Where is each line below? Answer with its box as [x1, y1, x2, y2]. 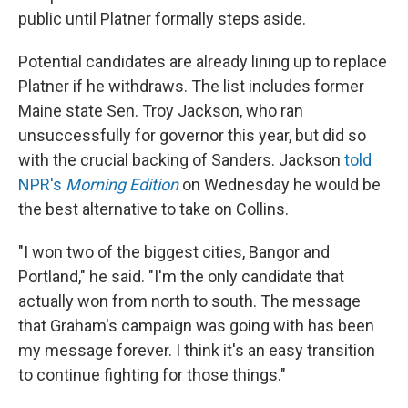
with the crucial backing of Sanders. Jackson [18, 150, 344, 169]
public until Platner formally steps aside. [18, 9, 306, 28]
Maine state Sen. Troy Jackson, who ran [18, 101, 303, 120]
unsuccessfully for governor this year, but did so [18, 126, 366, 145]
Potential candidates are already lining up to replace [18, 52, 387, 71]
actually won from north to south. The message [18, 291, 361, 311]
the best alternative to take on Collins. [18, 199, 289, 219]
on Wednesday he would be [178, 175, 381, 194]
